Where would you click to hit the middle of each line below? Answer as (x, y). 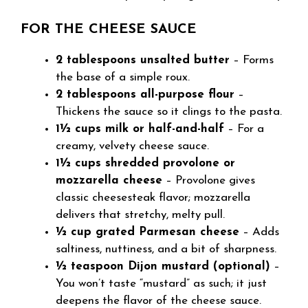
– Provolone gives (209, 180)
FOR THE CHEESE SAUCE (109, 30)
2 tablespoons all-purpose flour (145, 95)
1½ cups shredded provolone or (145, 163)
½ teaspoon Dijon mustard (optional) (163, 266)
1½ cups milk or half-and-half (140, 129)
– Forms (252, 60)
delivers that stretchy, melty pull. (140, 215)
